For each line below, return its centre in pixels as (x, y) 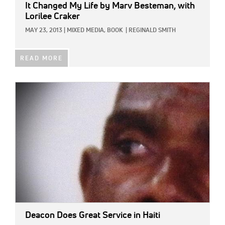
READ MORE (41, 59)
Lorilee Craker (52, 16)
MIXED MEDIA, (86, 30)
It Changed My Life (62, 6)
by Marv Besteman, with (146, 6)
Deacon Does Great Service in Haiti (93, 216)
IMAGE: (27, 88)
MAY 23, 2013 (44, 30)
